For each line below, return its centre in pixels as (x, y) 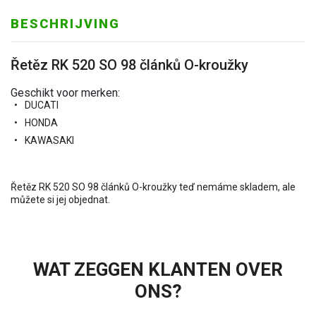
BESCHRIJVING (65, 24)
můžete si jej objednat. (60, 200)
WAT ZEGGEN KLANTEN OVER (158, 269)
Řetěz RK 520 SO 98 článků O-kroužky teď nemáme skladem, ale (153, 187)
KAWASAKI (49, 140)
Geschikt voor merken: (65, 93)
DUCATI (42, 105)
